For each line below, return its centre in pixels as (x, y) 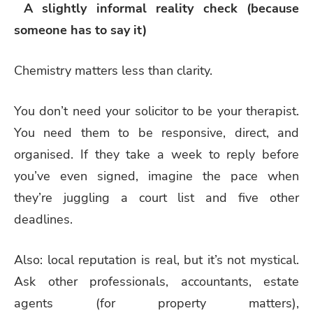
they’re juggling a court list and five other (156, 197)
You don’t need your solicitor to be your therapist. (156, 111)
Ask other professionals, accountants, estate (156, 281)
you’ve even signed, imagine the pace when (156, 176)
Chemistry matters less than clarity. (113, 70)
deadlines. (43, 219)
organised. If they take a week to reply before (156, 154)
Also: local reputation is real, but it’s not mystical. (156, 260)
